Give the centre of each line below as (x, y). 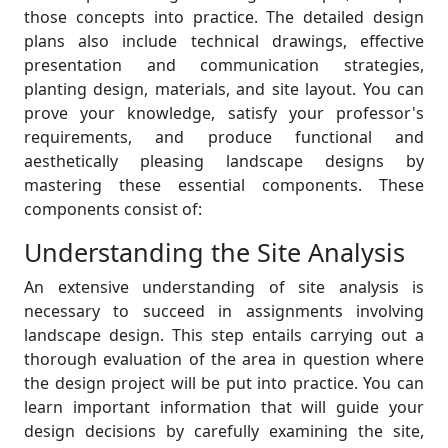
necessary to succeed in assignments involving (224, 311)
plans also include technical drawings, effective (224, 41)
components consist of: (113, 209)
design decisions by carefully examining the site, (224, 431)
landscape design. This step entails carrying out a (224, 335)
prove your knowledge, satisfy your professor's (224, 113)
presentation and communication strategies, (224, 65)
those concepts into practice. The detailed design (224, 17)
